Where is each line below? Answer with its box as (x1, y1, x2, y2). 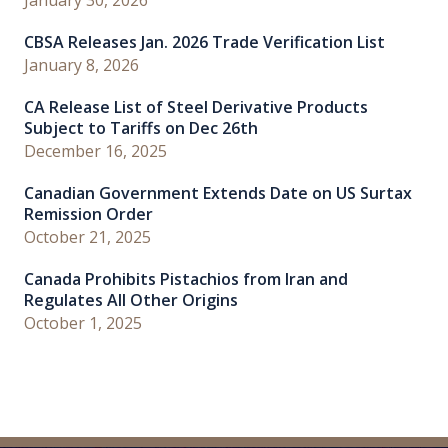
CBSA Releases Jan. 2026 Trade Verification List (24, 30, 385, 53)
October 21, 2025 (24, 225, 151, 248)
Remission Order (24, 202, 153, 225)
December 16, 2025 (24, 139, 167, 162)
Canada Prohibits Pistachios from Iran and (24, 267, 348, 290)
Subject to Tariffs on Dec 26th (24, 116, 258, 139)
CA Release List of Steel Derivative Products (24, 95, 368, 118)
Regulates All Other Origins (24, 288, 238, 311)
